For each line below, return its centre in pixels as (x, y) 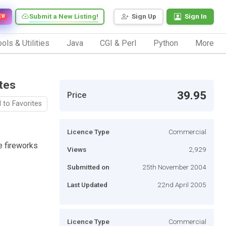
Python (166, 43)
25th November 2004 (174, 167)
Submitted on (88, 167)
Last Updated (87, 184)
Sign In (196, 16)
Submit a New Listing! (64, 16)
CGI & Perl (118, 43)
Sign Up (144, 16)
